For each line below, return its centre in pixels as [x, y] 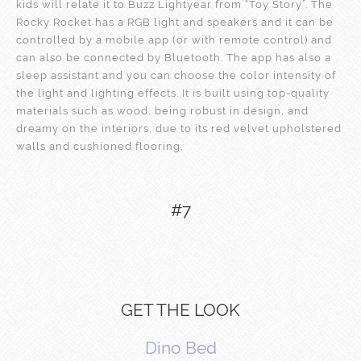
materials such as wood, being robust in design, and [162, 110]
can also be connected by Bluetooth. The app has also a [174, 57]
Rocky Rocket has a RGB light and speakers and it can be [175, 22]
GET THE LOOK [180, 309]
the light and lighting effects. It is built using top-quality [173, 93]
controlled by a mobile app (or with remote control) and [174, 39]
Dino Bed [180, 347]
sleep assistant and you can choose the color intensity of [176, 75]
